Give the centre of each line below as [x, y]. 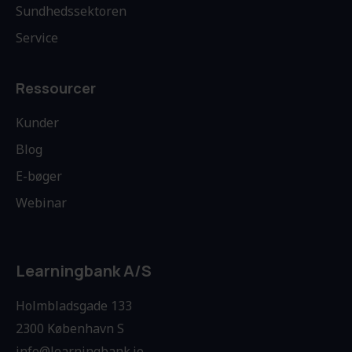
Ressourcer [56, 88]
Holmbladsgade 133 [74, 306]
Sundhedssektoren [71, 11]
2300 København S [70, 329]
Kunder [37, 123]
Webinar [41, 203]
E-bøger [39, 176]
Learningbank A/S [84, 271]
